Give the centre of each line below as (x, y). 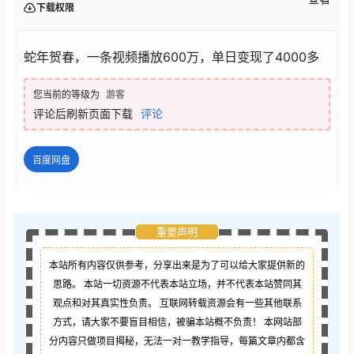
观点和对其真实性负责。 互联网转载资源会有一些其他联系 (177, 303)
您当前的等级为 (66, 95)
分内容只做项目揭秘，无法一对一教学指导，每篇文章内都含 (177, 341)
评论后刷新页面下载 (83, 114)
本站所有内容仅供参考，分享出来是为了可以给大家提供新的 (177, 265)
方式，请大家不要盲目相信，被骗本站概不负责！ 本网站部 (177, 322)
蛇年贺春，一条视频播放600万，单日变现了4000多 (171, 57)
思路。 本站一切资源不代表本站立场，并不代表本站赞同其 (177, 284)
